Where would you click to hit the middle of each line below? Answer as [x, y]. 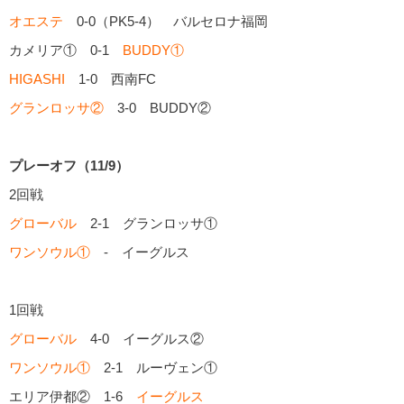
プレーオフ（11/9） [69, 166]
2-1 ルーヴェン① [154, 368]
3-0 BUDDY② [157, 108]
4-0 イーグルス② [140, 339]
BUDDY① [153, 50]
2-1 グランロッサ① [147, 224]
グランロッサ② [56, 108]
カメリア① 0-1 [66, 50]
